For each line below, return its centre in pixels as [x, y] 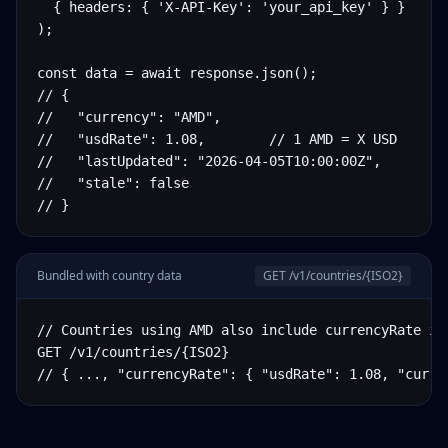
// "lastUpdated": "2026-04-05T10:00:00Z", [209, 161]
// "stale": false [113, 183]
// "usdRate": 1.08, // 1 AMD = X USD [217, 139]
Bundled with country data [109, 275]
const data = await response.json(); [177, 73]
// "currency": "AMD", [129, 117]
